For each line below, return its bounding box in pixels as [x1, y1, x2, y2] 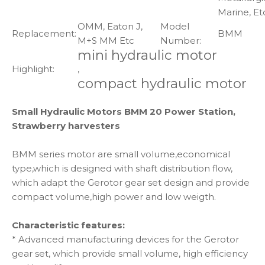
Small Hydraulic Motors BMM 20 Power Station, [12, 106, 235, 117]
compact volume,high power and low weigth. [12, 191, 216, 202]
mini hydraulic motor [77, 47, 217, 63]
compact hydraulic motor [77, 75, 247, 92]
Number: [160, 35, 201, 46]
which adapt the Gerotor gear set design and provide [12, 177, 250, 188]
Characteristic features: [12, 219, 125, 231]
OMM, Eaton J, [77, 21, 143, 32]
